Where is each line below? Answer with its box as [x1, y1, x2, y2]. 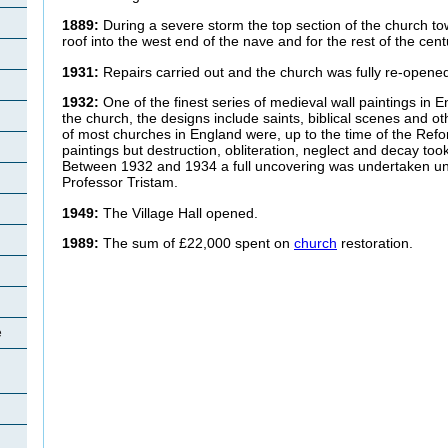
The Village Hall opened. [103, 204, 258, 221]
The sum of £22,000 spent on [103, 234, 294, 251]
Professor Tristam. [62, 174, 178, 191]
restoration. [337, 234, 413, 251]
